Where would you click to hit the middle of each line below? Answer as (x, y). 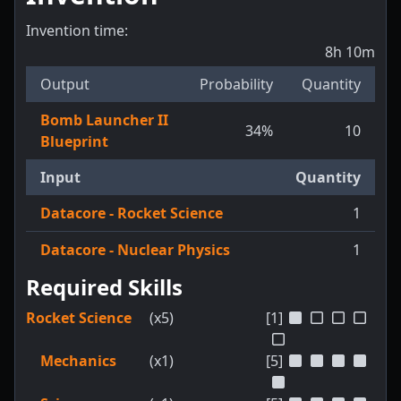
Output (65, 85)
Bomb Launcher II (104, 120)
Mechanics (78, 361)
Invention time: (77, 31)
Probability (236, 85)
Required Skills (104, 287)
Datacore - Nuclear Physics (135, 250)
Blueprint (74, 142)
